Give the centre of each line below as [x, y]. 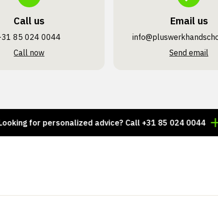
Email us [189, 21]
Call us [29, 21]
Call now [29, 53]
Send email [189, 53]
